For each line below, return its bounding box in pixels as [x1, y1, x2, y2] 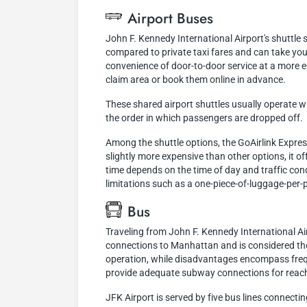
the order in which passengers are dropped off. [106, 112, 303, 123]
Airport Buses [127, 8, 213, 29]
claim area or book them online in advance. [106, 74, 286, 85]
